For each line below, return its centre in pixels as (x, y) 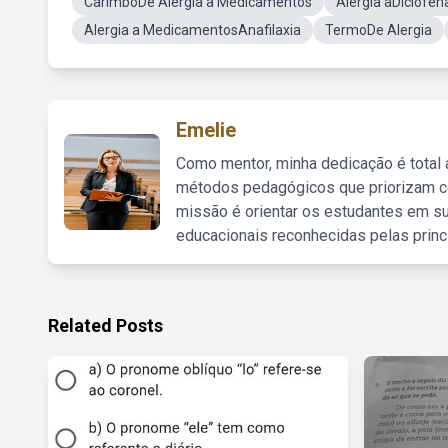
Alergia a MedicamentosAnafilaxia (192, 30)
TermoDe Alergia (378, 30)
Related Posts (105, 325)
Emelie (206, 130)
